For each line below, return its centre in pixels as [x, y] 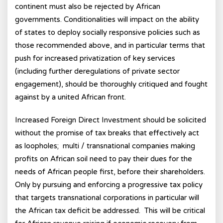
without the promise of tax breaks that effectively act [107, 133]
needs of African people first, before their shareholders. [110, 172]
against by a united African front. [70, 97]
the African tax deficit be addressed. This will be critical [110, 211]
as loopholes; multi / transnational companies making [105, 146]
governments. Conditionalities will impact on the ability [107, 19]
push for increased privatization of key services [95, 58]
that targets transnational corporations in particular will [107, 198]
